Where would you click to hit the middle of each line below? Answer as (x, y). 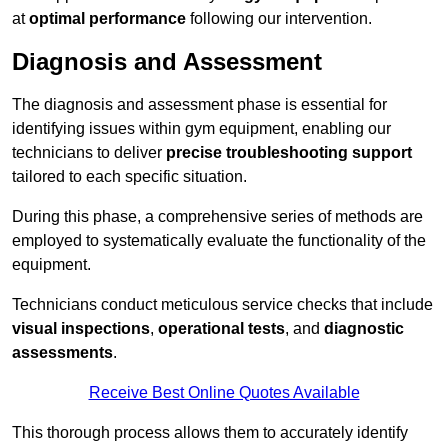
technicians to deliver (89, 153)
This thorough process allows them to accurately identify (210, 433)
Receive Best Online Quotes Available (224, 393)
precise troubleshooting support (289, 153)
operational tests (221, 329)
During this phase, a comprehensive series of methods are (217, 217)
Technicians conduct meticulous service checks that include (222, 305)
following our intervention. (279, 19)
